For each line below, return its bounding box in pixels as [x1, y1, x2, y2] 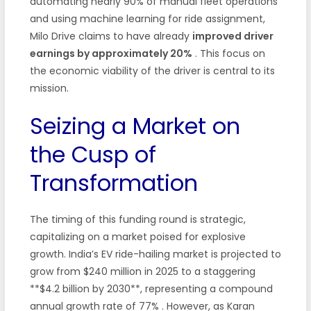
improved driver [192, 28, 274, 43]
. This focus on [194, 46, 265, 60]
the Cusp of [29, 138, 156, 170]
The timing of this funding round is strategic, [29, 212, 246, 226]
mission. [29, 81, 69, 95]
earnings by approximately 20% [29, 46, 192, 60]
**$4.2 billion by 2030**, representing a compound [29, 281, 273, 296]
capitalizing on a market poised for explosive [29, 229, 246, 244]
